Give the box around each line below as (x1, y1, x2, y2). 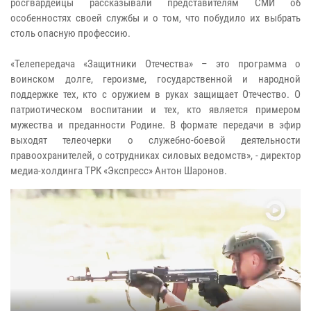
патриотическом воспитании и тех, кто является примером (10, 103, 301, 117)
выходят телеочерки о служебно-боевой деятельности (10, 134, 301, 147)
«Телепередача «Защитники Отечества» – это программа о (10, 58, 301, 71)
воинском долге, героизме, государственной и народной (10, 73, 301, 86)
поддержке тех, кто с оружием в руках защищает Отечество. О (10, 88, 301, 101)
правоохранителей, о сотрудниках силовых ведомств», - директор (10, 149, 301, 162)
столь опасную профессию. (10, 27, 131, 40)
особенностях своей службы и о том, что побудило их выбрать (10, 12, 301, 25)
